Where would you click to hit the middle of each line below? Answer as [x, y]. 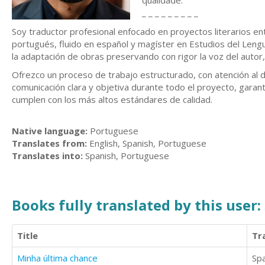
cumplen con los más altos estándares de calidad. [112, 99]
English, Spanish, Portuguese [147, 143]
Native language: [50, 130]
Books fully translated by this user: [136, 205]
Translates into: [47, 155]
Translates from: [49, 143]
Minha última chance [57, 258]
